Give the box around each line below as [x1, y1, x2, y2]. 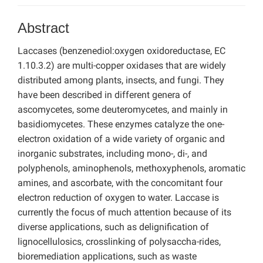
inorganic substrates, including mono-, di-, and [18, 148, 207, 160]
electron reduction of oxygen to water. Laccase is [18, 192, 219, 204]
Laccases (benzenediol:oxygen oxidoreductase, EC [18, 45, 225, 57]
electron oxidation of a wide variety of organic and [18, 133, 225, 145]
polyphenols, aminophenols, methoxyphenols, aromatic [18, 163, 245, 174]
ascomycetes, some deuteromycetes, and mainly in [18, 104, 228, 116]
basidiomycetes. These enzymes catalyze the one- [18, 119, 224, 130]
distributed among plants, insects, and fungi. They [18, 75, 224, 86]
